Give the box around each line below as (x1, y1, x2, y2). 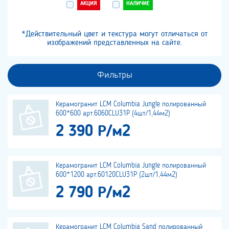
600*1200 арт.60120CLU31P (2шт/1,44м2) (56, 171, 177, 179)
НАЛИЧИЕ (126, 1, 150, 7)
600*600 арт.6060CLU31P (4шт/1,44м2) (56, 110, 170, 118)
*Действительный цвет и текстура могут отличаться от (21, 30, 208, 39)
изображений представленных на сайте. (47, 39, 182, 48)
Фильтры (97, 71, 132, 80)
